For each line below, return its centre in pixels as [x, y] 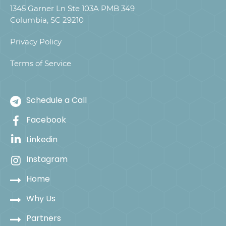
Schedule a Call [56, 100]
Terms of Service [41, 63]
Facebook [46, 120]
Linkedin [42, 139]
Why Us [41, 198]
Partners [44, 218]
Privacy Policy [36, 41]
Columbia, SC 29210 [47, 20]
